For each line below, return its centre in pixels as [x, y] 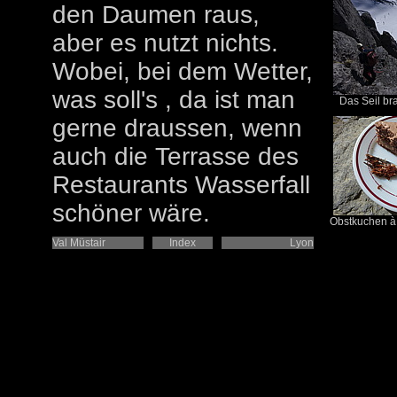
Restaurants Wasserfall [181, 185]
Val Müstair [79, 243]
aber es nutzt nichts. [165, 43]
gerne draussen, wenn [177, 128]
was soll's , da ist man [174, 100]
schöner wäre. [131, 213]
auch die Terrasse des [175, 156]
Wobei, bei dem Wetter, [183, 71]
